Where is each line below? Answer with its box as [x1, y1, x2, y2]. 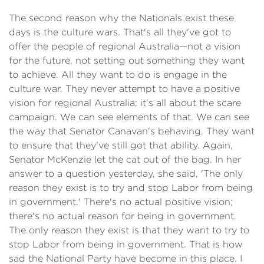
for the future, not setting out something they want [9, 55, 245, 65]
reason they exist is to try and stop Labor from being [9, 183, 253, 193]
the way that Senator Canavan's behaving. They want [9, 126, 255, 136]
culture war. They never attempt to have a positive [9, 84, 240, 94]
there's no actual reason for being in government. [9, 211, 236, 221]
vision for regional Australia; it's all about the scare [9, 98, 241, 108]
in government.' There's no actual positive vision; [9, 197, 233, 207]
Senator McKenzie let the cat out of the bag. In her [9, 154, 241, 164]
